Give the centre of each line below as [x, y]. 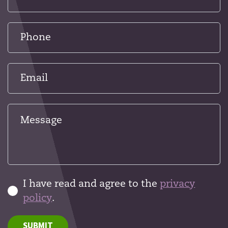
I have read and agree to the [92, 184]
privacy [178, 184]
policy [38, 198]
